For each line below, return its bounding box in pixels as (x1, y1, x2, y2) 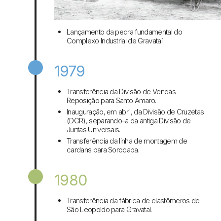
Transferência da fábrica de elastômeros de (67, 196, 200, 206)
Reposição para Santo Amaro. (67, 96, 156, 106)
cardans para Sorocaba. (67, 145, 140, 155)
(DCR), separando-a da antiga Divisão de (67, 116, 191, 126)
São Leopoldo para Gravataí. (67, 205, 152, 215)
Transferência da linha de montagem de (67, 136, 187, 146)
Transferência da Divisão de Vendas (67, 87, 176, 97)
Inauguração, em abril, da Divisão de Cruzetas (67, 107, 204, 117)
